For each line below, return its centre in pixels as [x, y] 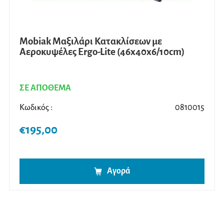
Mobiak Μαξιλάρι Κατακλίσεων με [91, 41]
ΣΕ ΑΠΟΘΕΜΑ [45, 88]
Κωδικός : [36, 107]
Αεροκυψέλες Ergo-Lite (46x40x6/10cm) [102, 51]
